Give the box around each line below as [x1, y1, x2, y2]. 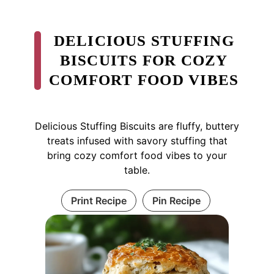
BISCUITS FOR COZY [59, 51, 228, 68]
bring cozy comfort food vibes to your [47, 149, 227, 161]
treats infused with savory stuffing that [46, 134, 228, 147]
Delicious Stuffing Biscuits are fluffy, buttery [35, 119, 239, 132]
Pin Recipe [152, 194, 201, 207]
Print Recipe [70, 194, 127, 207]
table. [124, 163, 150, 176]
